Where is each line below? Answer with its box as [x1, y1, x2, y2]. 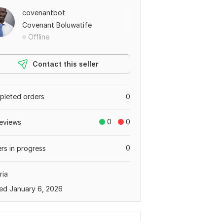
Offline [28, 33, 50, 41]
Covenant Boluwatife [22, 21, 92, 29]
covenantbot [22, 8, 65, 17]
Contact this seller [33, 60, 99, 68]
